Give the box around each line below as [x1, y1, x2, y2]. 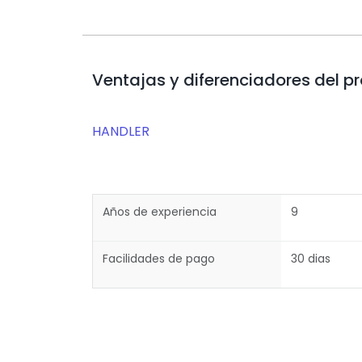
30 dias [291, 250, 330, 267]
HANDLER [92, 122, 149, 141]
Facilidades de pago [103, 250, 215, 267]
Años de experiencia [103, 204, 217, 220]
